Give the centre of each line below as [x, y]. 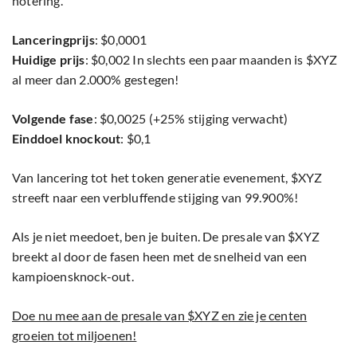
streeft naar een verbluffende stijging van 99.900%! [155, 198]
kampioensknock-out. [73, 277]
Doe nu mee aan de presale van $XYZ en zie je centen [160, 316]
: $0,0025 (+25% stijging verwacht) [191, 119]
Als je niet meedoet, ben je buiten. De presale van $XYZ [166, 237]
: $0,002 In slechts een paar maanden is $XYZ [211, 60]
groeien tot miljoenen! [75, 335]
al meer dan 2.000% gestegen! [96, 80]
